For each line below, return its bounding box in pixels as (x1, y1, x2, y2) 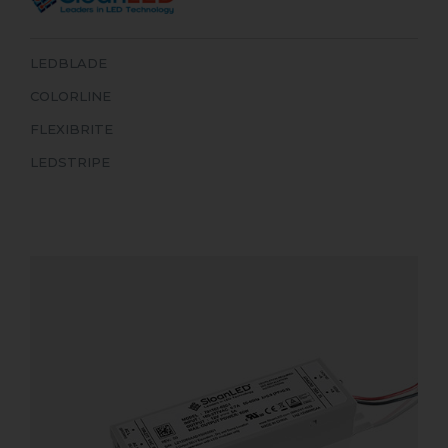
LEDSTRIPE (30, 154, 110, 171)
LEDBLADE (30, 55, 107, 72)
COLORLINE (30, 88, 111, 105)
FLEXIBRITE (30, 121, 113, 138)
